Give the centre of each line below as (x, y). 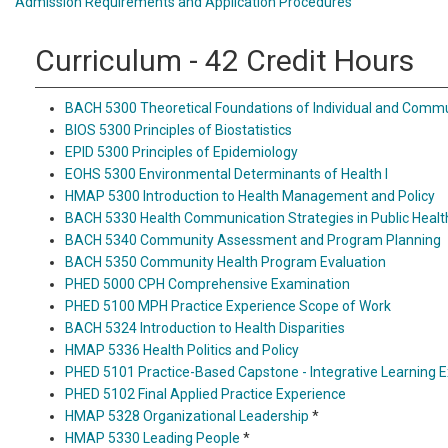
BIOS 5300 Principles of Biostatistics (178, 130)
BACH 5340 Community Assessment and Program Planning (253, 240)
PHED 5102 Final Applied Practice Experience (205, 394)
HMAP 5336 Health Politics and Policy (182, 350)
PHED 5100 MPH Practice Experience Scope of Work (228, 306)
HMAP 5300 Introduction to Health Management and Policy (250, 196)
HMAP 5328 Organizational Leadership (187, 416)
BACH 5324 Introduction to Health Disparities (205, 328)
